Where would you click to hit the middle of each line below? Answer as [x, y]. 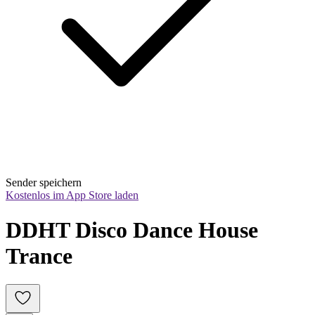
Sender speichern [44, 183]
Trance [39, 256]
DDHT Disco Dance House [132, 230]
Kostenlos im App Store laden [72, 195]
